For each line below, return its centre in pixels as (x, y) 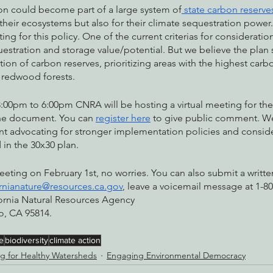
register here (123, 118)
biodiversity (27, 240)
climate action (75, 240)
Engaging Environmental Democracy (176, 255)
